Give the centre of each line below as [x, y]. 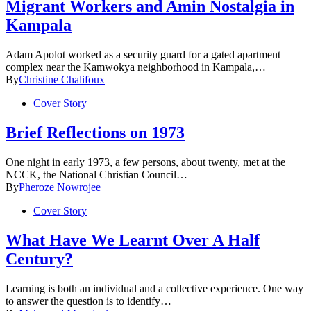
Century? [39, 259]
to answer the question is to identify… [89, 301]
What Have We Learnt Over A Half [133, 240]
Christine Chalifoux [62, 79]
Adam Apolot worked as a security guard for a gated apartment [143, 54]
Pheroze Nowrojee [60, 187]
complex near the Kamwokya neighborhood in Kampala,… [136, 67]
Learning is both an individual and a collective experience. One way [154, 288]
